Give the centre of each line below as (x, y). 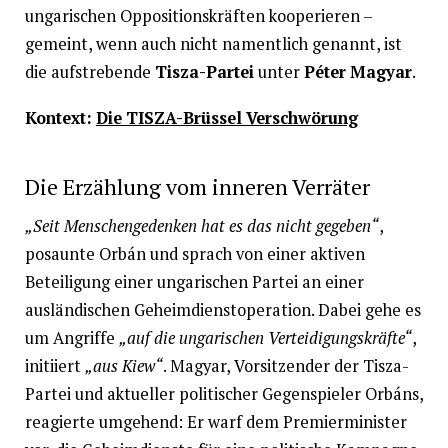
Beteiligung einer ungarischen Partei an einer (194, 282)
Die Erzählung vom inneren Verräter (197, 187)
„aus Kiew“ (123, 366)
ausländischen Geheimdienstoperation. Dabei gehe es (222, 310)
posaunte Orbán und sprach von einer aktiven (194, 254)
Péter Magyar (357, 72)
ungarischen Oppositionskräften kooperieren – (198, 16)
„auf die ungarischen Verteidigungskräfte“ (265, 338)
